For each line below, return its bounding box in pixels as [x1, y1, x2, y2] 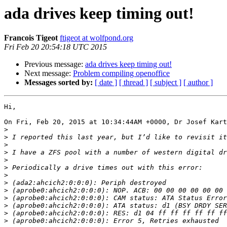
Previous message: [24, 60, 85, 69]
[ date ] [95, 78, 117, 87]
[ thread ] [119, 78, 148, 87]
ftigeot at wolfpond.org [60, 33, 133, 43]
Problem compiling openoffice [73, 69, 170, 78]
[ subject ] [150, 78, 181, 87]
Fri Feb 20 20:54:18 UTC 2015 [4, 43, 107, 52]
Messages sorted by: [24, 78, 93, 87]
